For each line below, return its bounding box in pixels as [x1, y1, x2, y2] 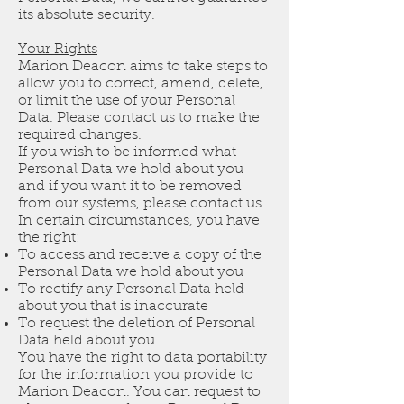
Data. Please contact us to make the [18, 111, 260, 126]
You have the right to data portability [18, 351, 267, 366]
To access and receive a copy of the [18, 248, 262, 263]
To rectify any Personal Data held [18, 282, 244, 298]
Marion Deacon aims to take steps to [18, 60, 268, 75]
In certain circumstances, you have [18, 214, 260, 229]
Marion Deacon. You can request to [18, 385, 261, 400]
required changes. [18, 128, 142, 143]
